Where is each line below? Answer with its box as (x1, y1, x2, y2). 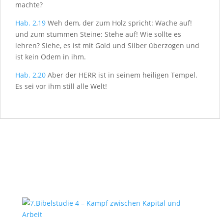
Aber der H (46, 70, 83, 80)
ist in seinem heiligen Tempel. (96, 70, 197, 80)
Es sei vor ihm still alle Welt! (15, 82, 107, 91)
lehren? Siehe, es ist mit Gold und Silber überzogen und (15, 41, 199, 50)
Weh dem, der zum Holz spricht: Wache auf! (46, 18, 192, 27)
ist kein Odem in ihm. (15, 52, 86, 61)
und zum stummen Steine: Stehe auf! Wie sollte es (15, 29, 181, 39)
